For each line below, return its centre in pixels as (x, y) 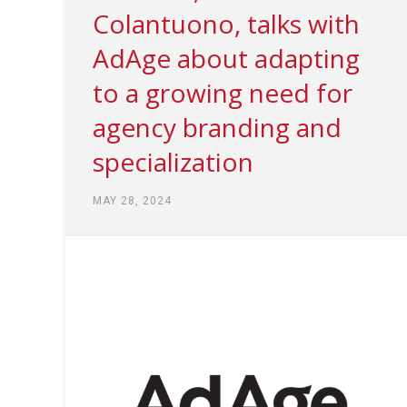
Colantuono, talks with (226, 23)
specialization (173, 161)
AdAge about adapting (226, 58)
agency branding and (217, 127)
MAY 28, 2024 (132, 200)
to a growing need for (223, 92)
